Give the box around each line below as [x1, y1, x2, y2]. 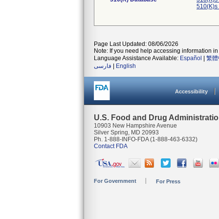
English [116, 63, 136, 69]
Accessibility [175, 88, 208, 94]
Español [180, 55, 202, 62]
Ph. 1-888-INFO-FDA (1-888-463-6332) [94, 136, 197, 143]
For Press [156, 178, 180, 184]
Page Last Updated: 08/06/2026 [94, 41, 178, 47]
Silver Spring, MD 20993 [94, 129, 159, 136]
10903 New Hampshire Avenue [94, 122, 177, 129]
